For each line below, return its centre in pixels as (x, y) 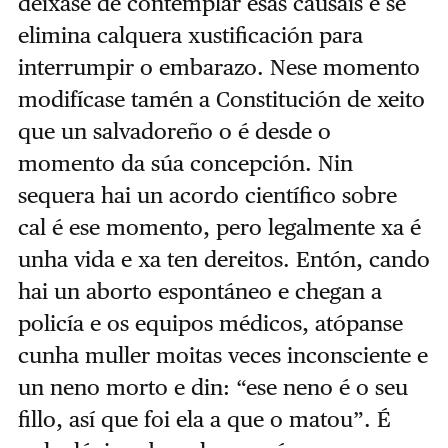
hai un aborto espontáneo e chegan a (199, 291)
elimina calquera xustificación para (190, 35)
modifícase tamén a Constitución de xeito (221, 99)
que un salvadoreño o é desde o (174, 131)
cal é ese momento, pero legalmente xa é (219, 227)
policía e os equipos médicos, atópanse (210, 323)
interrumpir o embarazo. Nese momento (218, 67)
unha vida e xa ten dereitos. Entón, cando (223, 259)
